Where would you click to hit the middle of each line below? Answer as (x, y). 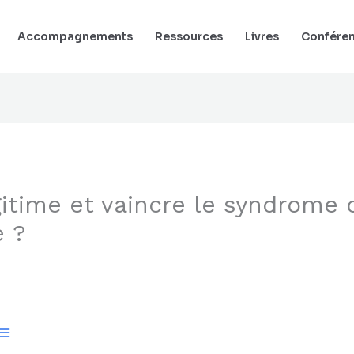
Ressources (189, 36)
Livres (262, 36)
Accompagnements (75, 36)
